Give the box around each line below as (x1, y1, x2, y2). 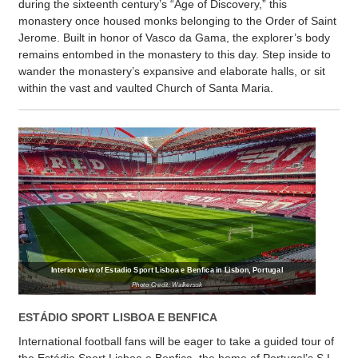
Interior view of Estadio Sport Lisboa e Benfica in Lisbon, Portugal (51, 265, 283, 274)
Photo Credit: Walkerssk (131, 280, 203, 289)
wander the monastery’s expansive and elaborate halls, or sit (18, 65, 325, 78)
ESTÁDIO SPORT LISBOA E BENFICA (18, 311, 217, 324)
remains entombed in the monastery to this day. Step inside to (18, 48, 331, 62)
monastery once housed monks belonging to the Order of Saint (18, 14, 336, 28)
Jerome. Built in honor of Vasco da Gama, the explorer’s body (18, 31, 330, 45)
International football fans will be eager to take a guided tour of (18, 335, 334, 348)
